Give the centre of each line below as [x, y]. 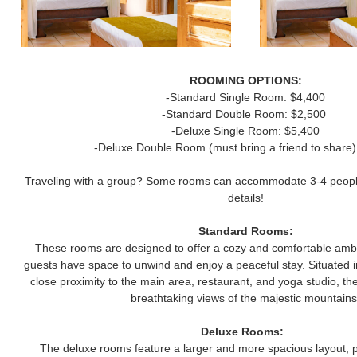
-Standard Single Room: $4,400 [245, 97]
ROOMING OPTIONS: [245, 80]
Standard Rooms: [245, 231]
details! [245, 198]
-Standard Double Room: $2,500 [245, 114]
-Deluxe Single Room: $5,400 [245, 131]
